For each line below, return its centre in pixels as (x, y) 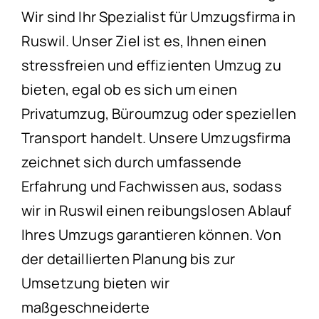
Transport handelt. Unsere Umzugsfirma (156, 138)
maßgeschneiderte (86, 308)
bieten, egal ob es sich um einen (130, 90)
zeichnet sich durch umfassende (131, 162)
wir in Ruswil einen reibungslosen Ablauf (157, 211)
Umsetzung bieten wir (96, 283)
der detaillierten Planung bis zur (129, 259)
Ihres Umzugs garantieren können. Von (151, 235)
